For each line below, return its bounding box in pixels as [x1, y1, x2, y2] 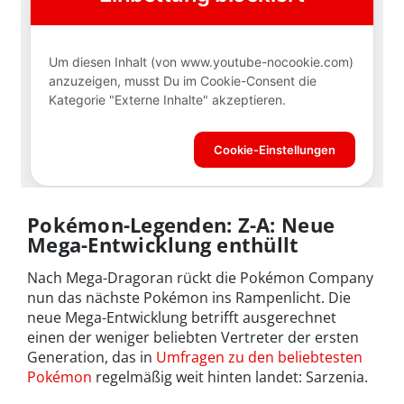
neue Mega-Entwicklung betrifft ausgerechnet [27, 308, 336, 328]
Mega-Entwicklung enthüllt [27, 231, 299, 259]
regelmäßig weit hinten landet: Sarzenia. [92, 367, 368, 388]
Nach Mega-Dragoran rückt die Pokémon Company [27, 268, 373, 289]
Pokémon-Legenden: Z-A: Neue [27, 211, 335, 239]
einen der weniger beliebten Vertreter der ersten [27, 327, 359, 348]
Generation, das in [27, 347, 156, 368]
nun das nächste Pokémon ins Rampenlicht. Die [27, 288, 351, 308]
